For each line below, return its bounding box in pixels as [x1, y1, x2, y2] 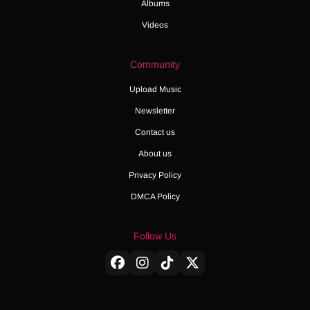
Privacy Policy [129, 170, 181, 180]
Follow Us [134, 230, 176, 241]
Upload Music [129, 84, 181, 94]
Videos [142, 19, 168, 30]
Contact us [135, 127, 175, 137]
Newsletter [135, 105, 175, 116]
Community [130, 58, 180, 70]
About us [138, 148, 172, 158]
